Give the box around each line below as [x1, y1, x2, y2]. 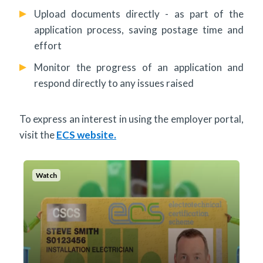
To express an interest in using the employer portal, [19, 112, 244, 125]
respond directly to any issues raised [34, 76, 195, 89]
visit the [19, 128, 56, 141]
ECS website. [56, 128, 116, 141]
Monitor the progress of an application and [34, 60, 244, 73]
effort [34, 39, 62, 52]
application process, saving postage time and [34, 23, 244, 36]
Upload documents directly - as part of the [34, 7, 244, 20]
